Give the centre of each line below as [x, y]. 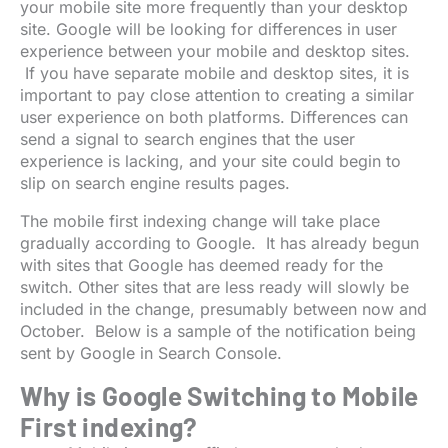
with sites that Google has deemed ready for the [201, 265]
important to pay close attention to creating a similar [217, 95]
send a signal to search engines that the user [187, 139]
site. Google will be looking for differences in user [208, 29]
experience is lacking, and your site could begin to [210, 161]
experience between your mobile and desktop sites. [215, 51]
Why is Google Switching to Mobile [219, 396]
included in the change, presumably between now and [223, 309]
